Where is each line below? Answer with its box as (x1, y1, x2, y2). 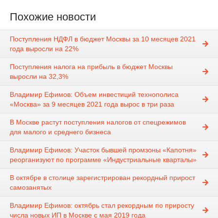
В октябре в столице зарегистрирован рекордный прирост (10, 174, 195, 182)
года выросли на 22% (10, 45, 78, 53)
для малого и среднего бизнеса (10, 128, 111, 136)
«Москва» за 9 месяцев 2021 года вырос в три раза (10, 100, 174, 109)
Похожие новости (10, 11, 96, 23)
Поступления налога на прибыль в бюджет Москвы (10, 63, 173, 71)
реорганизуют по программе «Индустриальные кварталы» (10, 156, 197, 164)
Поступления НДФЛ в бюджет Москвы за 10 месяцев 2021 (10, 35, 196, 43)
